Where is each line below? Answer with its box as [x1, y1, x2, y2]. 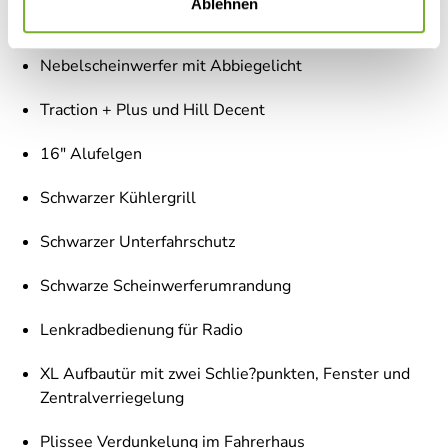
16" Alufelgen [40, 143, 142, 166]
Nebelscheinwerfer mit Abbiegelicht [40, 55, 302, 78]
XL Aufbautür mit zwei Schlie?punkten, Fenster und [40, 363, 410, 386]
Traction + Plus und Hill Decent [40, 99, 265, 122]
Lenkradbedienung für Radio [40, 319, 243, 342]
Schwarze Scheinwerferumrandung [40, 275, 291, 298]
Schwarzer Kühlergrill [40, 187, 196, 210]
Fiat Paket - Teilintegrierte [16, 19, 227, 42]
